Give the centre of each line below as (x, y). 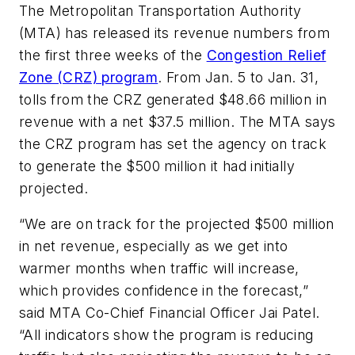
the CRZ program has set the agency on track (173, 143)
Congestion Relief (266, 55)
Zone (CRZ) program (89, 77)
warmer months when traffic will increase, (159, 269)
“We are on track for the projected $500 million (177, 224)
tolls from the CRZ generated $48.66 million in (173, 99)
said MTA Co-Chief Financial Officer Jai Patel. (170, 313)
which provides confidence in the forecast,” (164, 291)
